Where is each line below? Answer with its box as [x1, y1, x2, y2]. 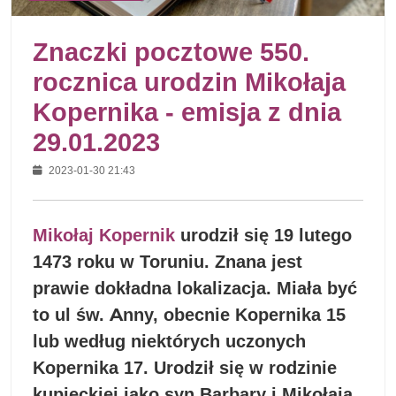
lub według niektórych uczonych [33, 330, 306, 352]
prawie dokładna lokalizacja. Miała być [33, 277, 357, 299]
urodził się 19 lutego [175, 224, 352, 246]
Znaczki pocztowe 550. [33, 35, 309, 67]
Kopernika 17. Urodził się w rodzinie [33, 356, 337, 378]
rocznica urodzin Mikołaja [33, 65, 346, 97]
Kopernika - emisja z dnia [33, 95, 341, 127]
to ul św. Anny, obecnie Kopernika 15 [33, 303, 346, 325]
